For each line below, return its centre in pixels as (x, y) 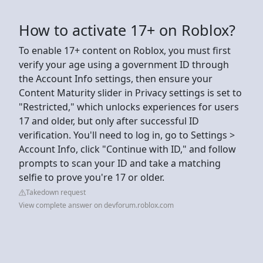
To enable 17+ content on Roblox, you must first (125, 50)
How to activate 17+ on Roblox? (127, 30)
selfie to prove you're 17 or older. (93, 177)
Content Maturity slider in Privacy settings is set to (130, 92)
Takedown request (56, 192)
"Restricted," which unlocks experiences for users (129, 107)
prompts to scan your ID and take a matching (120, 163)
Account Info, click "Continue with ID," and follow (127, 149)
